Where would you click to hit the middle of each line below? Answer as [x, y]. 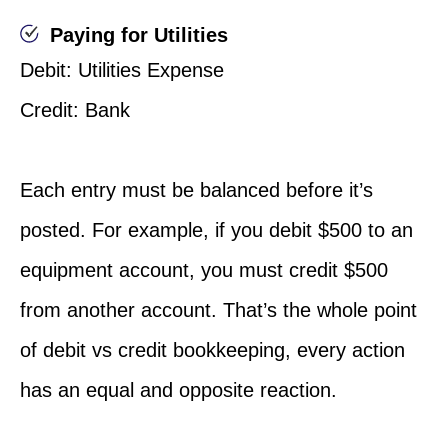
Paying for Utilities [139, 35]
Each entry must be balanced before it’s [196, 190]
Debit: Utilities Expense [122, 70]
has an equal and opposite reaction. [178, 390]
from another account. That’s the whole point [218, 310]
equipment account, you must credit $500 [204, 270]
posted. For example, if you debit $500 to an [216, 230]
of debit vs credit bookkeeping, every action [212, 350]
